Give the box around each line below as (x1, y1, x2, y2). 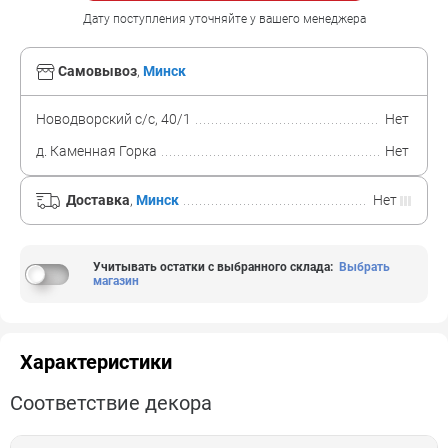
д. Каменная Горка (36, 143, 157, 159)
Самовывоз (58, 63, 137, 79)
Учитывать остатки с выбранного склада (92, 260, 330, 274)
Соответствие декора (10, 391, 212, 415)
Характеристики (20, 350, 172, 374)
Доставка (66, 192, 130, 208)
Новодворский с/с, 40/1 (36, 111, 191, 127)
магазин (92, 274, 139, 288)
